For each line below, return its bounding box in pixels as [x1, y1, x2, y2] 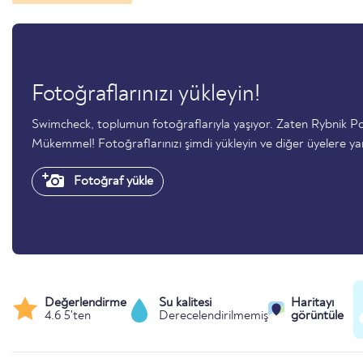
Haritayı [291, 296, 335, 310]
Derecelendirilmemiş [159, 309, 268, 322]
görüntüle [291, 309, 344, 322]
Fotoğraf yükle [70, 174, 153, 188]
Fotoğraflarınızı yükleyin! [32, 83, 260, 106]
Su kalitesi [159, 296, 211, 310]
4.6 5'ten [45, 309, 91, 322]
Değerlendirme [45, 296, 126, 310]
